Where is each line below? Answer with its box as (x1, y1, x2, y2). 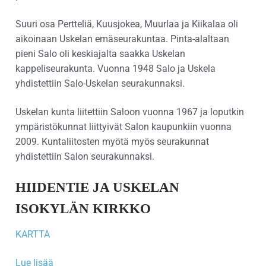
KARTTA (15, 229, 50, 240)
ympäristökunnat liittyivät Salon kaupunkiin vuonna (15, 121, 232, 132)
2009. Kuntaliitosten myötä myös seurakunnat (15, 135, 209, 147)
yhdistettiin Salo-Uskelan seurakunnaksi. (15, 77, 185, 89)
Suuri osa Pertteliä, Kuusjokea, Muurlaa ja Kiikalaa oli (15, 18, 238, 30)
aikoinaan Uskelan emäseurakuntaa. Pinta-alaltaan (15, 33, 229, 45)
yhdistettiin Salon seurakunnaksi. (15, 150, 154, 162)
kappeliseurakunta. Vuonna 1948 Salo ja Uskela (15, 62, 216, 74)
